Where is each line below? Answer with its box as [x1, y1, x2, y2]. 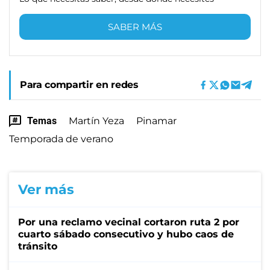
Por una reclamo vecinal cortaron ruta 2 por [18, 216, 239, 228]
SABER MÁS [108, 20, 162, 33]
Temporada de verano [9, 133, 113, 145]
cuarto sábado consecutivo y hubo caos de [18, 228, 234, 240]
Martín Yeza [69, 115, 124, 127]
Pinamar [136, 115, 177, 127]
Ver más [18, 181, 74, 198]
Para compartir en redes [20, 78, 139, 90]
